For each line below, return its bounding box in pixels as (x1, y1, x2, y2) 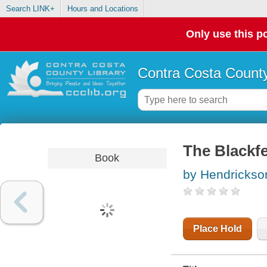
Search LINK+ (5, 4, 55, 14)
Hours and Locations (67, 4, 138, 14)
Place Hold (193, 223, 242, 234)
